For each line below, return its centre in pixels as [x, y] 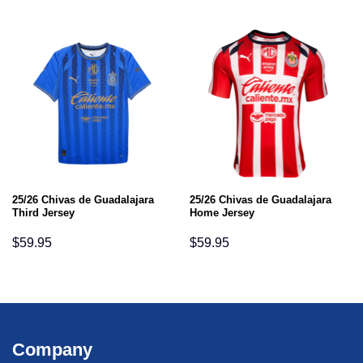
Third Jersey [43, 212]
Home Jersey [222, 212]
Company [52, 350]
